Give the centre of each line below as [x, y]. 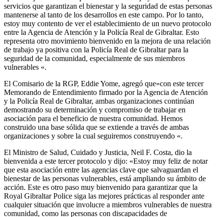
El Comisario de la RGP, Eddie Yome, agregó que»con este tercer [104, 84]
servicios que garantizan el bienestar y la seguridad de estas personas [108, 6]
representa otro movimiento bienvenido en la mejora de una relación [107, 41]
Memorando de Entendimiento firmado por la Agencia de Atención [106, 93]
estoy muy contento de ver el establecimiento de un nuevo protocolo [108, 24]
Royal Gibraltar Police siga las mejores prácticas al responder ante [104, 196]
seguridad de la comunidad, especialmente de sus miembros [94, 59]
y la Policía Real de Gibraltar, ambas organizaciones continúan [99, 101]
